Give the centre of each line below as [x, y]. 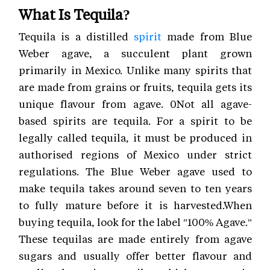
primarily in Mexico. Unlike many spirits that [135, 70]
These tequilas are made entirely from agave [135, 238]
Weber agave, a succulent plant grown [135, 53]
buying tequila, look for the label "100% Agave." [135, 221]
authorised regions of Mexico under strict [135, 154]
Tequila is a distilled [77, 36]
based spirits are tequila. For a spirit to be [135, 120]
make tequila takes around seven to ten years [135, 188]
